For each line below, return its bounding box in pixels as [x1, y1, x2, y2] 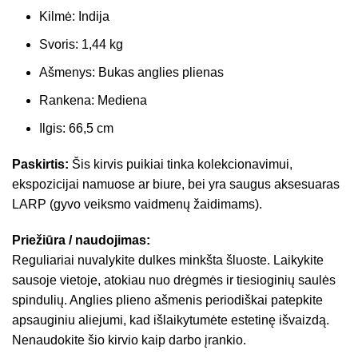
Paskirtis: [12, 157, 69, 171]
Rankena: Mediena [39, 93, 147, 107]
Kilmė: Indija [39, 9, 109, 23]
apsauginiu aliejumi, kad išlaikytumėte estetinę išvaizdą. [12, 312, 329, 327]
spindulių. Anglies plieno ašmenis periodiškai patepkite [12, 292, 323, 307]
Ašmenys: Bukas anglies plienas [39, 65, 224, 79]
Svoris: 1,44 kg [39, 37, 123, 51]
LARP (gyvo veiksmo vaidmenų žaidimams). [12, 197, 262, 211]
